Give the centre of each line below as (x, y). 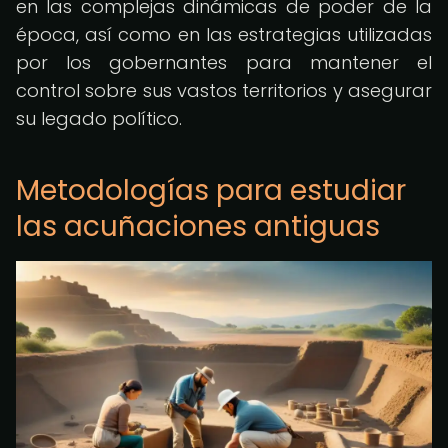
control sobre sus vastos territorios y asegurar (224, 90)
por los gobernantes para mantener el (224, 62)
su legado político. (99, 118)
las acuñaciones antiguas (198, 226)
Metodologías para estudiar (211, 190)
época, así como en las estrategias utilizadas (224, 34)
